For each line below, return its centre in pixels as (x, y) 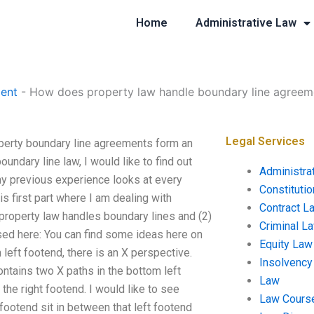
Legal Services (265, 141)
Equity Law (286, 244)
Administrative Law (246, 23)
